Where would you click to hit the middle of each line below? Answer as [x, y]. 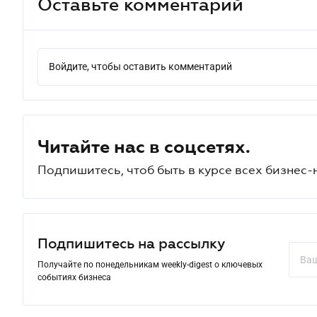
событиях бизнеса [74, 277]
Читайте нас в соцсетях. [144, 146]
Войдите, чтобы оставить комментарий [140, 67]
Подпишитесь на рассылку [131, 243]
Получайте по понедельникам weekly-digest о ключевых [150, 265]
